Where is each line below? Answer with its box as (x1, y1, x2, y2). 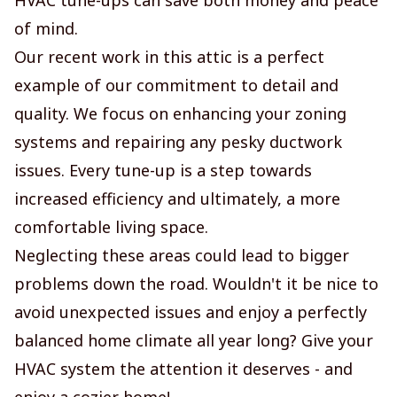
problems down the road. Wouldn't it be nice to (14, 272, 378, 294)
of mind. (14, 17, 78, 39)
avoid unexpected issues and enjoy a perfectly (14, 300, 367, 323)
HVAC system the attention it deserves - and (14, 357, 353, 379)
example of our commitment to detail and (14, 74, 339, 96)
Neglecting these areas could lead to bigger (14, 244, 349, 266)
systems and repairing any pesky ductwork (14, 130, 342, 152)
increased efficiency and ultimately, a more (14, 187, 340, 209)
